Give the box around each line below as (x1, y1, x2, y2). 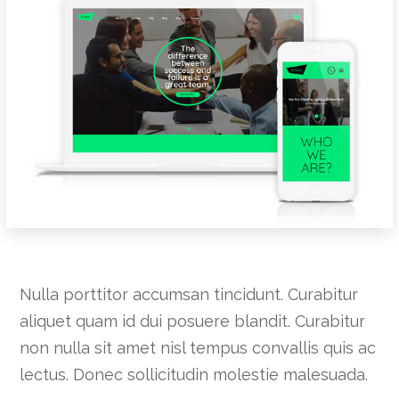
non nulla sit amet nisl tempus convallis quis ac (20, 338, 377, 358)
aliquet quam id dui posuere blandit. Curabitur (20, 312, 366, 331)
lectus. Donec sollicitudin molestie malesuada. (20, 365, 369, 385)
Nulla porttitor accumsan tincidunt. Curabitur (20, 285, 359, 305)
